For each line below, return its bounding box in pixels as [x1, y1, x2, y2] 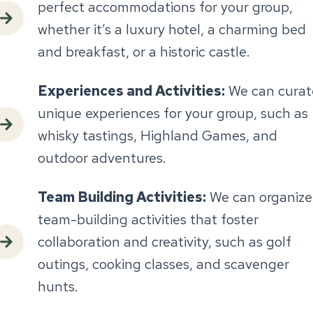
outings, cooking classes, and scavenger [38, 254, 289, 273]
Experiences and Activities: [38, 81, 225, 100]
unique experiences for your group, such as [38, 103, 308, 122]
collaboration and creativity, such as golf [38, 232, 291, 251]
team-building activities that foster [38, 210, 259, 228]
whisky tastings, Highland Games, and [38, 126, 277, 145]
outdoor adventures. [38, 148, 166, 167]
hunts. [38, 277, 78, 296]
